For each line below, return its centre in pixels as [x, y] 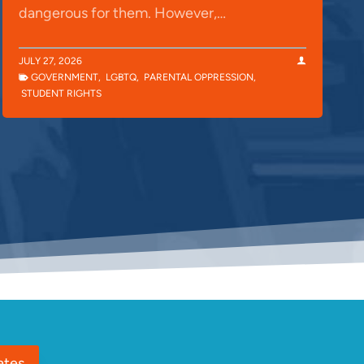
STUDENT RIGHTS [61, 93]
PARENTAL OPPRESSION [199, 77]
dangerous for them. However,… [122, 13]
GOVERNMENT [65, 77]
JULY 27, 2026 [50, 61]
